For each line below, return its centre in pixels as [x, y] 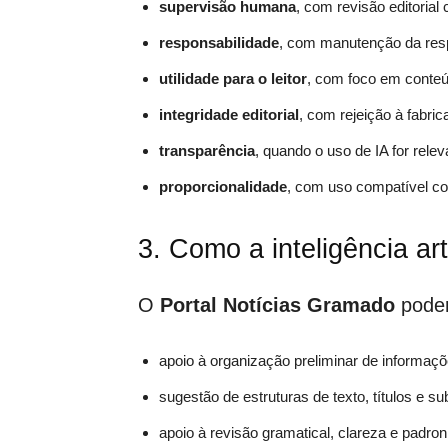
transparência [207, 150]
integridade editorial [229, 114]
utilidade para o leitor [233, 78]
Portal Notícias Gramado [277, 305]
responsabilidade [219, 42]
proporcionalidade [223, 186]
